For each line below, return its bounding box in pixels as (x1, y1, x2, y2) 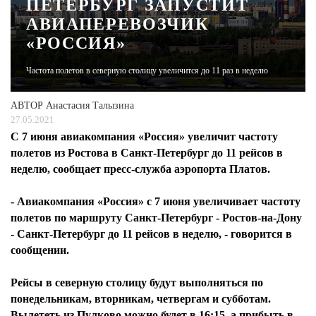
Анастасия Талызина (46, 100, 134, 111)
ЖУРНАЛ (164, 28, 205, 37)
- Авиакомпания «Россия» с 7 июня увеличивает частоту (11, 195, 300, 207)
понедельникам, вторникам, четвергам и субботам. (11, 293, 271, 305)
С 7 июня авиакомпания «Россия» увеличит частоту (11, 130, 278, 142)
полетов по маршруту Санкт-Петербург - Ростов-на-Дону (11, 212, 302, 224)
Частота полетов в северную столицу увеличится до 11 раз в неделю (26, 66, 268, 75)
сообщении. (11, 244, 69, 256)
